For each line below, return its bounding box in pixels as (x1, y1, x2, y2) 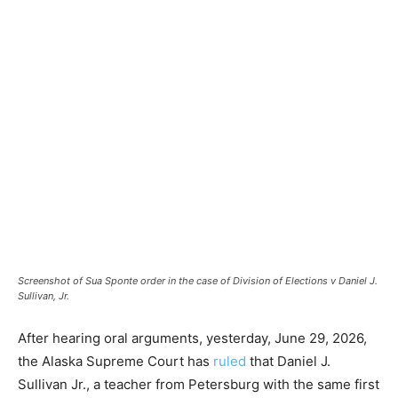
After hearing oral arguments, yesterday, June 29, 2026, (18, 330, 367, 346)
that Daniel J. (246, 353, 330, 370)
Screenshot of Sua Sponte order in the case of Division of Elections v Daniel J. (18, 275, 378, 287)
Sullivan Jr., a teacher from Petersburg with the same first (18, 376, 379, 393)
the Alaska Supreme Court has (18, 353, 213, 370)
